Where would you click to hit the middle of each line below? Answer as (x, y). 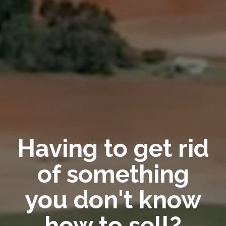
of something (113, 174)
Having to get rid (113, 148)
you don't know (113, 200)
